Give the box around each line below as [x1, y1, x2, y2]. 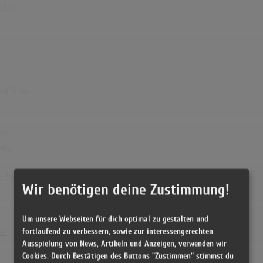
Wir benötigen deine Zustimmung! [22, 181, 230, 198]
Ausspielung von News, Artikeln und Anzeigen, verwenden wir [22, 238, 227, 248]
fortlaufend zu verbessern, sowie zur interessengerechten [22, 226, 213, 236]
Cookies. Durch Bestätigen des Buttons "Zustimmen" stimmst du [22, 251, 234, 261]
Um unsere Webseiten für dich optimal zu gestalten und [22, 214, 208, 224]
